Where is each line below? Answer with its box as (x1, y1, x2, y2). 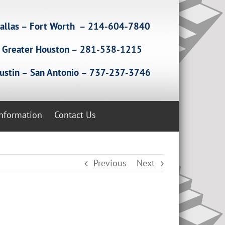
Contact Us (54, 109, 96, 121)
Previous (93, 157, 127, 169)
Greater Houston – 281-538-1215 (2, 43, 142, 55)
